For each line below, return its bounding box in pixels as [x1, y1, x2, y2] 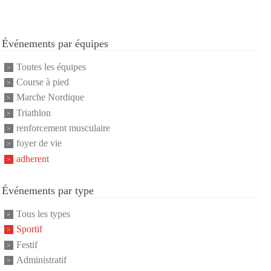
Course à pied [16, 77, 69, 88]
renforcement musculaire [16, 123, 110, 134]
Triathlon [16, 108, 51, 119]
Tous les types [16, 209, 70, 220]
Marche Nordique [16, 92, 84, 103]
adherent [16, 154, 49, 165]
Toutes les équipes [16, 62, 86, 73]
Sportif [16, 224, 42, 235]
